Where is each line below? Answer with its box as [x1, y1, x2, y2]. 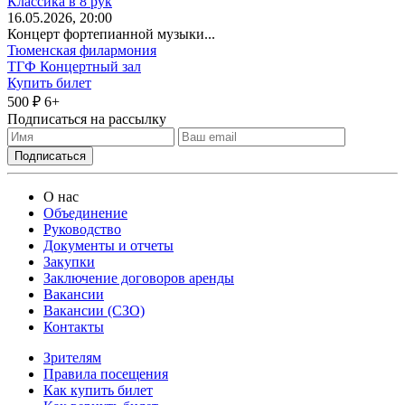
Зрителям [43, 349, 101, 365]
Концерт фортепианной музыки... [7, 25, 215, 42]
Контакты [43, 318, 104, 334]
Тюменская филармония [7, 42, 156, 58]
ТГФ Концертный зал [7, 58, 141, 74]
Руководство [43, 221, 121, 237]
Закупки [43, 253, 95, 269]
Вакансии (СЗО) [43, 302, 145, 318]
